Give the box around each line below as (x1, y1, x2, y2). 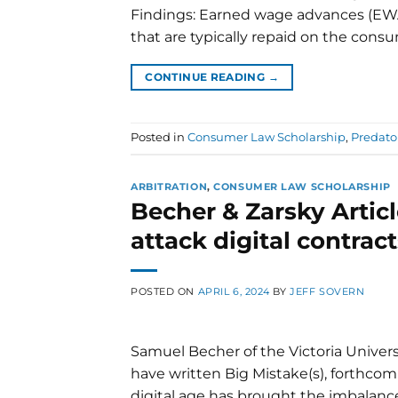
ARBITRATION (131, 179, 208, 193)
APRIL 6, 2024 (197, 285, 270, 298)
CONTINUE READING (145, 69, 268, 84)
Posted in (131, 131, 187, 145)
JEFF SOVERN (290, 285, 365, 298)
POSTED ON (131, 285, 198, 298)
